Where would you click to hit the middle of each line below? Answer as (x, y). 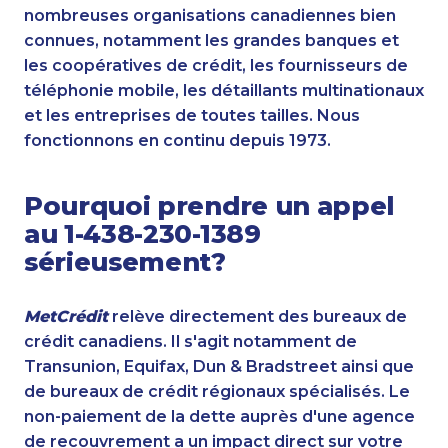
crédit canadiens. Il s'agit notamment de (190, 341)
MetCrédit (66, 316)
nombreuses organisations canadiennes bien (210, 16)
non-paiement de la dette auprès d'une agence (219, 416)
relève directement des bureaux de (257, 316)
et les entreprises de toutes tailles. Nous (192, 116)
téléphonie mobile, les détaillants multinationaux (224, 91)
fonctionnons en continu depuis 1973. (177, 141)
